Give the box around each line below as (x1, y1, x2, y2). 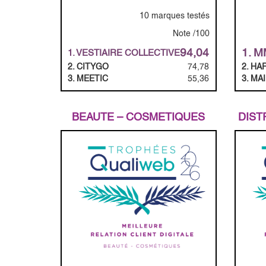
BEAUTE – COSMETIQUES (72, 110, 205, 123)
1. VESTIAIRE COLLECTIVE (68, 47, 180, 58)
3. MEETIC (68, 74, 108, 84)
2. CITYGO (68, 62, 109, 72)
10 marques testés (139, 11, 210, 21)
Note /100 (172, 28, 210, 39)
